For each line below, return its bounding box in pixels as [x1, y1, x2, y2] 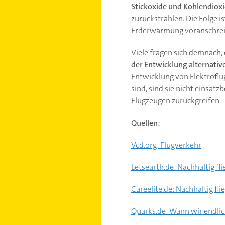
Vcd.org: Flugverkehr [131, 139, 201, 150]
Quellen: [131, 117, 160, 128]
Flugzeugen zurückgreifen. [131, 95, 221, 106]
